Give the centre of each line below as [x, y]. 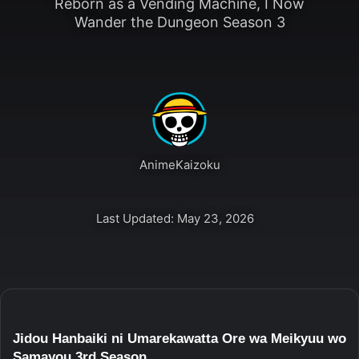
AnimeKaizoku [179, 164]
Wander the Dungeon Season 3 [179, 22]
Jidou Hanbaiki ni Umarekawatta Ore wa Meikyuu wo [179, 338]
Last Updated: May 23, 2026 [175, 218]
